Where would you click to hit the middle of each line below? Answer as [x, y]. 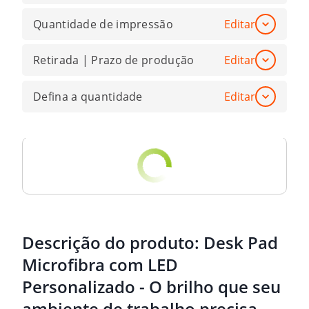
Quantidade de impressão [103, 24]
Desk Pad [241, 243]
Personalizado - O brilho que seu [151, 287]
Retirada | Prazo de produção [114, 60]
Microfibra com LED [100, 265]
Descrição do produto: [113, 243]
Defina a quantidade [88, 96]
